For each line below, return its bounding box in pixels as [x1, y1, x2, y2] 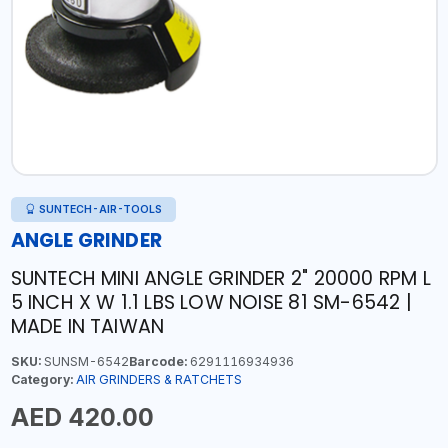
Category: [10, 372, 73, 387]
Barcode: [128, 354, 187, 369]
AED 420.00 [10, 402, 154, 432]
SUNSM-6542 [40, 354, 129, 369]
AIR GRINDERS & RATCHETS [75, 372, 242, 387]
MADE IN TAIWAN [10, 313, 165, 340]
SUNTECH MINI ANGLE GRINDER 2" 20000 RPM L [10, 265, 431, 292]
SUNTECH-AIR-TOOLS [39, 203, 162, 216]
